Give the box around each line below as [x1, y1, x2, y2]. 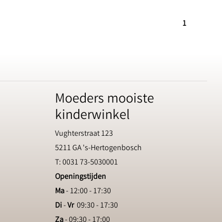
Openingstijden [55, 171, 106, 183]
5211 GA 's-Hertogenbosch [55, 143, 142, 154]
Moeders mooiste [55, 90, 154, 110]
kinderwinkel [55, 106, 130, 126]
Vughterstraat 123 [55, 128, 113, 140]
